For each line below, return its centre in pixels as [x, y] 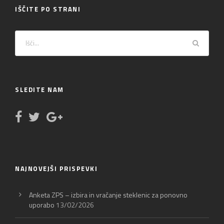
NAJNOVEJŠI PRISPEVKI [56, 168]
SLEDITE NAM [39, 89]
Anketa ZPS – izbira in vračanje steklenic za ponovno [108, 194]
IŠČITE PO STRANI [48, 9]
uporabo [42, 204]
